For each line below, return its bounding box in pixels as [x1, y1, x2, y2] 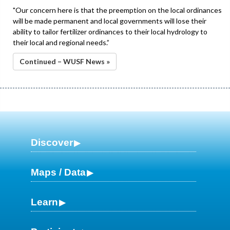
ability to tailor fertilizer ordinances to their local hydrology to [13, 27, 207, 36]
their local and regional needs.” [13, 37, 109, 47]
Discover [31, 137, 73, 148]
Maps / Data [31, 166, 86, 178]
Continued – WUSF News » [20, 56, 110, 66]
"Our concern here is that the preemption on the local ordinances [13, 5, 222, 14]
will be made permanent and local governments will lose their [13, 16, 206, 25]
